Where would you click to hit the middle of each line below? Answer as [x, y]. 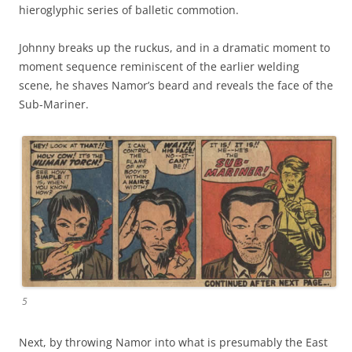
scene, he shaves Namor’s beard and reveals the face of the [176, 85]
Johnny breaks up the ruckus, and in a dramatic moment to [174, 47]
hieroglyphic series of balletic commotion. [129, 9]
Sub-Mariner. [54, 104]
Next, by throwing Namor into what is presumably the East [173, 342]
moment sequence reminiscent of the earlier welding [159, 66]
